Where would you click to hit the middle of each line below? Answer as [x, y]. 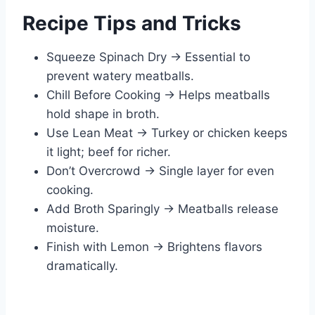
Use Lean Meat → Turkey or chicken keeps [167, 133]
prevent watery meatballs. [120, 76]
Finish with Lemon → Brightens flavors [154, 247]
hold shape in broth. [103, 114]
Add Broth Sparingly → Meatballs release [162, 209]
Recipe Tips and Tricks [132, 24]
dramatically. [82, 266]
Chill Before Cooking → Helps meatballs [158, 95]
